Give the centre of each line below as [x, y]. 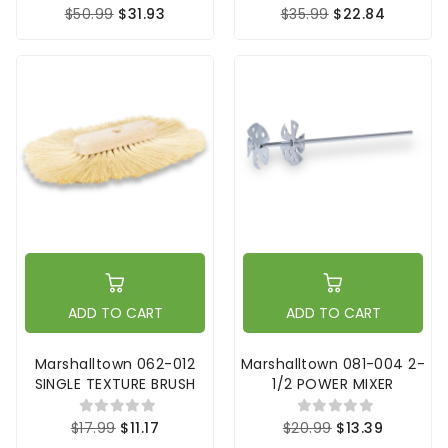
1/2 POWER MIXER [333, 384]
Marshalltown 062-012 [115, 364]
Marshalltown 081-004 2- [333, 364]
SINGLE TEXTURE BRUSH [115, 384]
